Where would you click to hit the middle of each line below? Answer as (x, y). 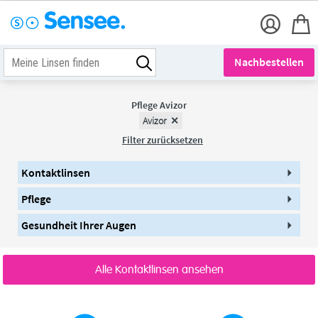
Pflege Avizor (159, 105)
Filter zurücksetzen (163, 140)
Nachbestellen (269, 62)
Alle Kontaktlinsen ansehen (159, 270)
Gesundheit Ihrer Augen (82, 225)
